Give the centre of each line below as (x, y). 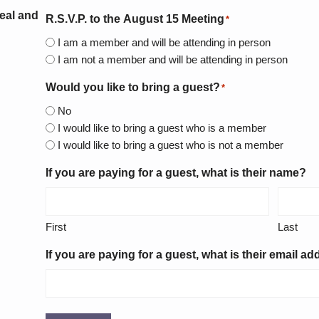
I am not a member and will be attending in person (172, 59)
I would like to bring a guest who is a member (162, 127)
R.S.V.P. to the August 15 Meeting (135, 19)
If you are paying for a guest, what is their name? (176, 173)
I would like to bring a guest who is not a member (170, 145)
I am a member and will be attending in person (254, 42)
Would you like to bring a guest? (132, 88)
